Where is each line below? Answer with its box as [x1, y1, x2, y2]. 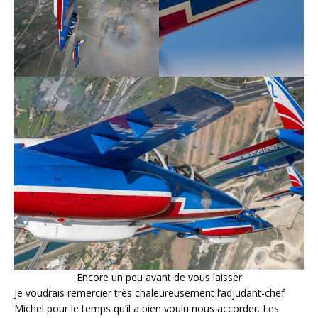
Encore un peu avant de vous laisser [76, 270, 242, 285]
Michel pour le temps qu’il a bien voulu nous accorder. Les [14, 302, 279, 316]
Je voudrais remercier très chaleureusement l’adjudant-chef [14, 286, 285, 300]
